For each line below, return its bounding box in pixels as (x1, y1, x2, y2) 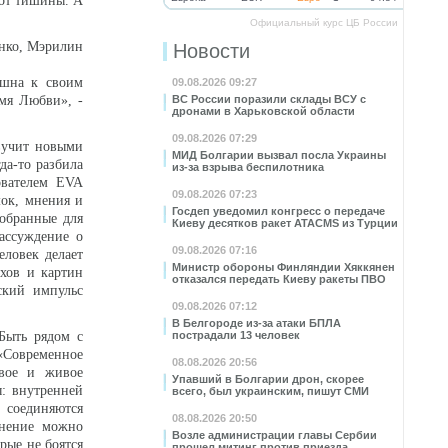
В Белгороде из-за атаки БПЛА (172, 317, 341, 329)
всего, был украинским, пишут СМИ (172, 385, 369, 397)
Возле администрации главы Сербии (172, 429, 377, 441)
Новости (173, 40, 250, 62)
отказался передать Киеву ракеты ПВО (172, 273, 386, 285)
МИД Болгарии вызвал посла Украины (172, 149, 386, 161)
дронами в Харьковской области (172, 105, 355, 117)
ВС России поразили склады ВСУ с (172, 93, 366, 105)
